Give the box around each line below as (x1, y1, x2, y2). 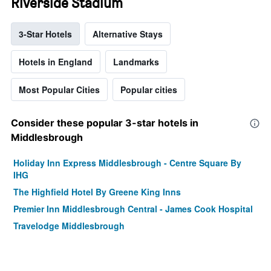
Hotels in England (19, 56, 93, 68)
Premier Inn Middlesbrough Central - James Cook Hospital (13, 203, 253, 215)
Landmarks (113, 56, 159, 68)
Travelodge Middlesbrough (13, 220, 125, 232)
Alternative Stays (93, 28, 163, 41)
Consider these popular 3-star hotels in (11, 117, 198, 129)
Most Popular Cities (19, 83, 100, 96)
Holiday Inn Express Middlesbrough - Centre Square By (13, 157, 241, 169)
